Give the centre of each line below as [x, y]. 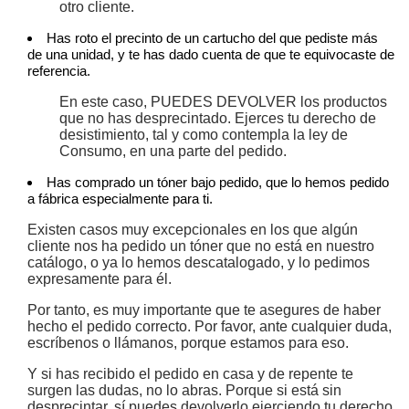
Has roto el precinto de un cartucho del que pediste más [212, 38]
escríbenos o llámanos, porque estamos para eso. [190, 343]
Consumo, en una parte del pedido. [173, 152]
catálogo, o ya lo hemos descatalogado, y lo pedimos [199, 263]
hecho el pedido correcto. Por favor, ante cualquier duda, [210, 327]
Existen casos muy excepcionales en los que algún [193, 230]
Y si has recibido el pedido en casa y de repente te [190, 374]
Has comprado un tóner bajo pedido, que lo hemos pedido [218, 183]
